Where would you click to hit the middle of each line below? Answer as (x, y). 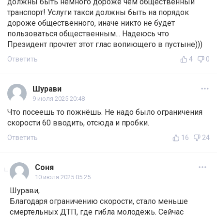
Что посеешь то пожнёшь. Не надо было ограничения (105, 112)
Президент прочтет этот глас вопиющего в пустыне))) (105, 45)
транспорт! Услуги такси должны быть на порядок (98, 13)
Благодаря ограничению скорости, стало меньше (99, 201)
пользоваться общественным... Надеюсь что (88, 34)
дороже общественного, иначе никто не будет (91, 23)
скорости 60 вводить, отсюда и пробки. (78, 123)
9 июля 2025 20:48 (59, 99)
